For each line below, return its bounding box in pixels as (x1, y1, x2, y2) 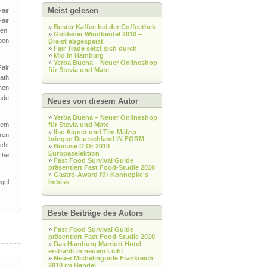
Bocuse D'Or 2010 (54, 142, 110, 150)
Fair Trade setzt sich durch (54, 45, 137, 52)
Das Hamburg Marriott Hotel (54, 240, 141, 247)
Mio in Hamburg (54, 52, 104, 59)
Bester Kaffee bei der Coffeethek (54, 23, 156, 30)
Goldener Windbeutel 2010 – (54, 30, 142, 38)
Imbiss (48, 178, 69, 185)
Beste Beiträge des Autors (48, 209, 143, 218)
